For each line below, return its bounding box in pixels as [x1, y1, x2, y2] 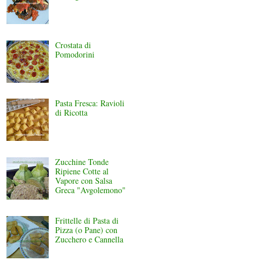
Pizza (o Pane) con [55, 224, 117, 235]
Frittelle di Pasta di [55, 214, 119, 226]
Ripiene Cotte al [55, 165, 109, 177]
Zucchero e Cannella [55, 233, 123, 245]
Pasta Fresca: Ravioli [55, 97, 124, 109]
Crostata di [55, 39, 91, 50]
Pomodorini [55, 48, 95, 60]
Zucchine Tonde [55, 156, 109, 167]
